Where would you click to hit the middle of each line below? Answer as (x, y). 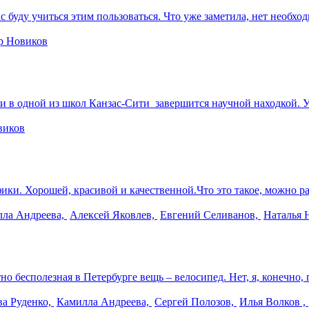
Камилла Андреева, (104, 302)
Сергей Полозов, (196, 302)
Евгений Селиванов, (210, 215)
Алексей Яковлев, (113, 215)
